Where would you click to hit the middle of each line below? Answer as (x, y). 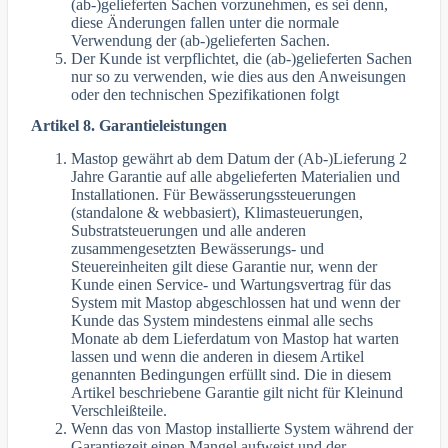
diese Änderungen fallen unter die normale (205, 23)
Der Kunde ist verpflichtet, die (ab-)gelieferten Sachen (242, 59)
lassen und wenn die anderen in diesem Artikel (218, 356)
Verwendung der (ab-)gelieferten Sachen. (201, 41)
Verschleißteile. (119, 410)
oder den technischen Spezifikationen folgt (205, 95)
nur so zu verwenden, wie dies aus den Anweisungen (239, 77)
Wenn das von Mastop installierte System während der (242, 428)
